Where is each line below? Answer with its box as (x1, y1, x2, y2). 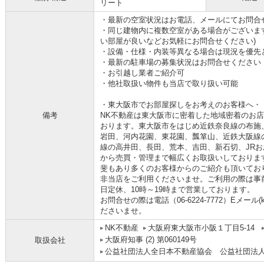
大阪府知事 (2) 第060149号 (105, 235, 197, 244)
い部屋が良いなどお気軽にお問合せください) (100, 37, 256, 45)
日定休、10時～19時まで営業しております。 (100, 185, 255, 194)
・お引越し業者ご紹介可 (100, 68, 184, 77)
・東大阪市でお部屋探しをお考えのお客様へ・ (100, 100, 261, 109)
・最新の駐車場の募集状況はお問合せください (100, 58, 261, 67)
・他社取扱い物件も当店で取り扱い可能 (100, 79, 238, 88)
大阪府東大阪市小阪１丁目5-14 (148, 223, 257, 232)
